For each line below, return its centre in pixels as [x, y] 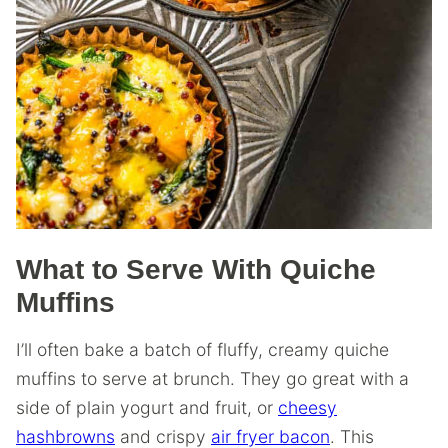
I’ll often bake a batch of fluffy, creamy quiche [202, 349]
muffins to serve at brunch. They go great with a [212, 378]
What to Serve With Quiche [196, 269]
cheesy [307, 407]
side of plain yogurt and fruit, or [147, 407]
